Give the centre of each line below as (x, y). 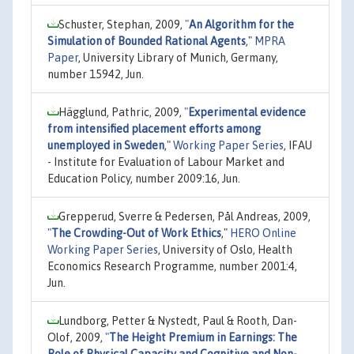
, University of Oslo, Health (225, 249)
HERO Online (263, 233)
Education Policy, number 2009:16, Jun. (144, 178)
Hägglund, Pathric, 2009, (121, 112)
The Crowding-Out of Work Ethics (136, 233)
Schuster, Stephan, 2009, (122, 24)
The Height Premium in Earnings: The (203, 337)
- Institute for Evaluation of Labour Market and (166, 162)
